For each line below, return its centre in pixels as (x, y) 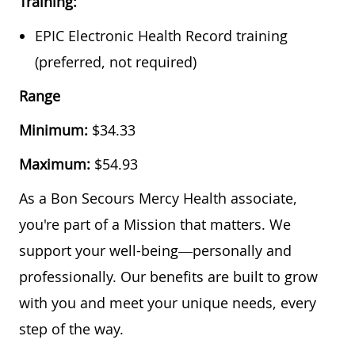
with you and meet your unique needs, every (168, 303)
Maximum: (57, 164)
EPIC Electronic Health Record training (161, 36)
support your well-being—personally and (155, 251)
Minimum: (55, 130)
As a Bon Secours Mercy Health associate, (158, 198)
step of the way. (71, 329)
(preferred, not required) (116, 62)
